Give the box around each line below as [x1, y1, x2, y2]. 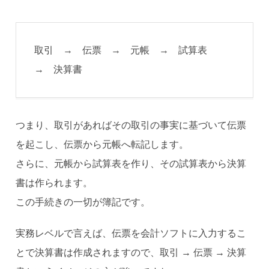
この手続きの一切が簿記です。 [16, 196, 151, 208]
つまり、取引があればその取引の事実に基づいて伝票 [16, 119, 247, 131]
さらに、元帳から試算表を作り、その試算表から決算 [16, 158, 247, 170]
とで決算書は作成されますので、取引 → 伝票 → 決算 [16, 247, 247, 259]
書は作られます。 [16, 177, 93, 189]
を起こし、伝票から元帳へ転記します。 [16, 139, 189, 151]
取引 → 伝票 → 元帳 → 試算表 [34, 44, 217, 56]
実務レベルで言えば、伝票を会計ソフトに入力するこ [16, 228, 247, 240]
